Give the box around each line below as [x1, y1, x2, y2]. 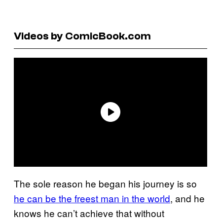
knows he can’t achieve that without [14, 206, 164, 220]
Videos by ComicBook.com [14, 29, 151, 42]
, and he [170, 191, 205, 205]
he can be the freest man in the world [14, 191, 170, 205]
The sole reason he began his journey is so [14, 176, 197, 190]
